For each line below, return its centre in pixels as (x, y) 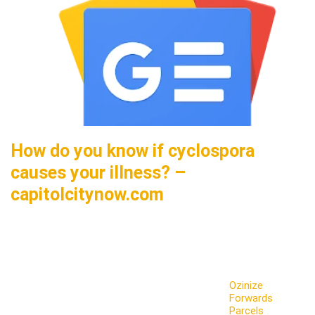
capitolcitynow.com (87, 194)
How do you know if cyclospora (133, 151)
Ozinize (246, 285)
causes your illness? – (98, 173)
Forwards (251, 298)
